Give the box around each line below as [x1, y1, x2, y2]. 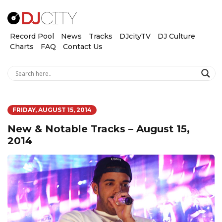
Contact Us [63, 42, 103, 51]
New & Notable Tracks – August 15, [7, 123, 190, 135]
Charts [10, 42, 34, 51]
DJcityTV [119, 31, 151, 41]
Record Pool [10, 31, 54, 41]
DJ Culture [158, 31, 195, 41]
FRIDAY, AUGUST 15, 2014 [12, 106, 92, 114]
